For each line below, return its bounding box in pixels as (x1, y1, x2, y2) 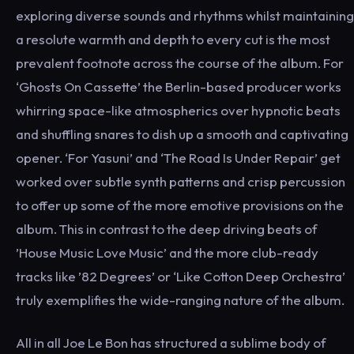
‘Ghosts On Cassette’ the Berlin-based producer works (16, 77, 341, 95)
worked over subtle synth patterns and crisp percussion (16, 172, 345, 190)
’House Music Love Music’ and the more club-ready (16, 243, 318, 261)
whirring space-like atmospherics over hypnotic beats (16, 101, 341, 119)
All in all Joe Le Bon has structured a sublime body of (16, 333, 326, 351)
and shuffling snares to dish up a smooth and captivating (16, 125, 348, 142)
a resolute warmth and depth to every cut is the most (16, 30, 330, 47)
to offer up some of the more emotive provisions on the (16, 196, 344, 213)
